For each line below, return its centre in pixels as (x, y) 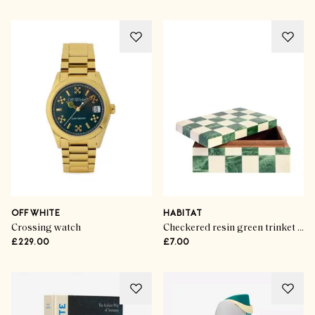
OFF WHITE (36, 214)
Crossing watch (46, 228)
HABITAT (183, 214)
